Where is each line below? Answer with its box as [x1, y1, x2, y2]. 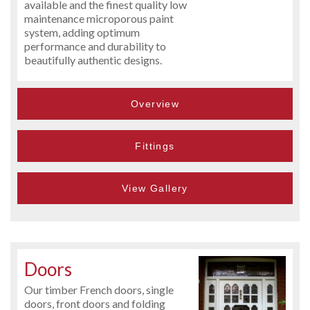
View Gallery [122, 182, 188, 194]
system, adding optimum [24, 25, 140, 39]
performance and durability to [24, 39, 166, 53]
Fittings [135, 140, 175, 152]
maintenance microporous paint [24, 11, 174, 25]
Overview [130, 98, 180, 109]
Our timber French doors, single [24, 282, 174, 296]
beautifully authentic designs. [24, 53, 162, 66]
